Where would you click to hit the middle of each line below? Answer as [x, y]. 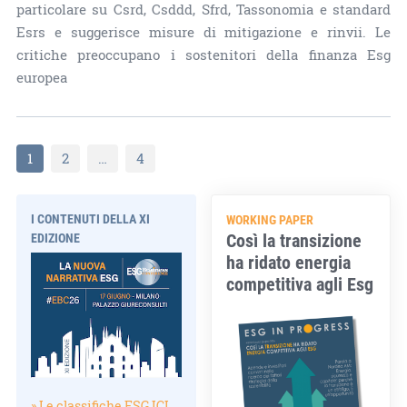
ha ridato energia [289, 261]
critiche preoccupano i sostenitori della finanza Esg [203, 55]
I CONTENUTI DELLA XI [90, 218]
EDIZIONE [55, 237]
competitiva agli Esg [300, 283]
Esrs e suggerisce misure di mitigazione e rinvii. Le [203, 32]
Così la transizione [294, 239]
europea [41, 77]
